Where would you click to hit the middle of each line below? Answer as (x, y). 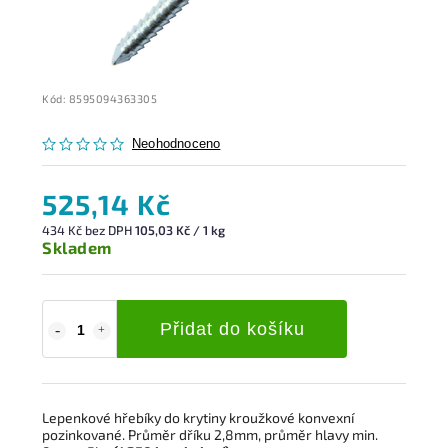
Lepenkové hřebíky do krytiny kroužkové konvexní (198, 417)
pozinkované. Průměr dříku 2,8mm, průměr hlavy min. (210, 434)
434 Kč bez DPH (88, 230)
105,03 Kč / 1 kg (180, 230)
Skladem (77, 247)
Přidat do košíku (232, 329)
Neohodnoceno (176, 144)
